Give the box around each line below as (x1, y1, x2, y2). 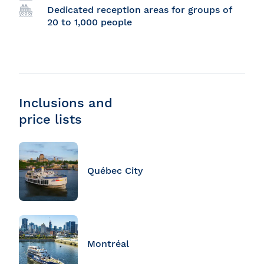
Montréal (87, 237, 129, 249)
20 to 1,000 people (47, 16, 132, 28)
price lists (19, 112, 82, 127)
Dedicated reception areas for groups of (47, 4, 232, 16)
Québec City (87, 164, 143, 176)
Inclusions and (19, 95, 113, 111)
